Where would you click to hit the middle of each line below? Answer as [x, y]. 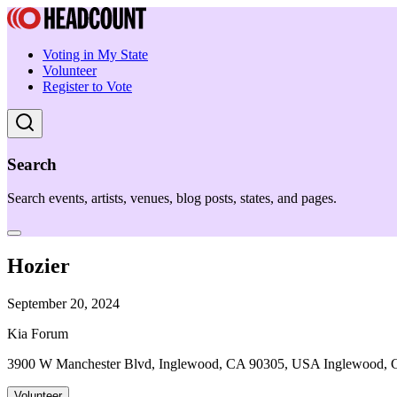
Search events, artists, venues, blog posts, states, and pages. [172, 198]
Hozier [39, 266]
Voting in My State [95, 54]
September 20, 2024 [63, 304]
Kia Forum [38, 334]
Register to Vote [87, 86]
